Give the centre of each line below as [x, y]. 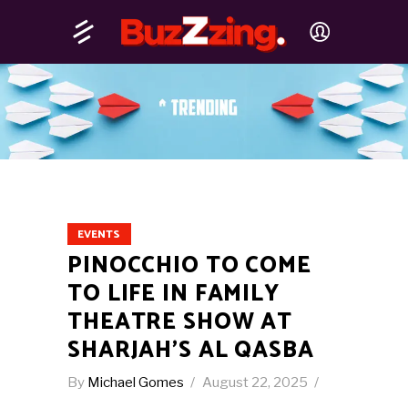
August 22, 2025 [256, 383]
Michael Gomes [137, 383]
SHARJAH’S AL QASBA [191, 351]
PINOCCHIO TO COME [189, 266]
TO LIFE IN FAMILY [173, 295]
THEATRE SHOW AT [180, 323]
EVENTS [99, 235]
